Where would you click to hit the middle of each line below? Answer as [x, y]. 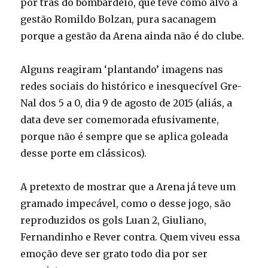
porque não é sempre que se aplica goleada [124, 137]
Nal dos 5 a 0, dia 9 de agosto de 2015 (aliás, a [127, 103]
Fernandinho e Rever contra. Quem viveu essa [130, 237]
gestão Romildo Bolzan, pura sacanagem [118, 19]
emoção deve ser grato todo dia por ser [114, 254]
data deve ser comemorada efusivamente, [120, 120]
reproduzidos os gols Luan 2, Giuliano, [114, 220]
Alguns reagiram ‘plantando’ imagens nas [122, 70]
